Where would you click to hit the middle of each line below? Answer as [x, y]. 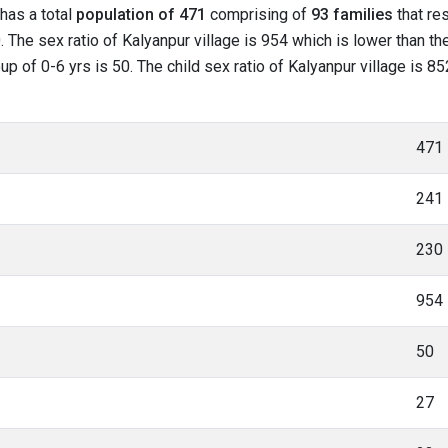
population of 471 [141, 14]
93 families [352, 14]
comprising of [258, 14]
